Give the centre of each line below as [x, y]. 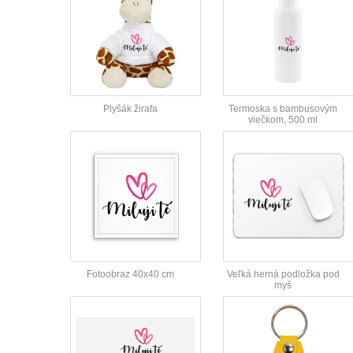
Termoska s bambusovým [283, 109]
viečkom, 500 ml [283, 120]
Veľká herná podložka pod [283, 275]
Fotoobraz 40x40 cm [130, 275]
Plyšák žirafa [130, 109]
